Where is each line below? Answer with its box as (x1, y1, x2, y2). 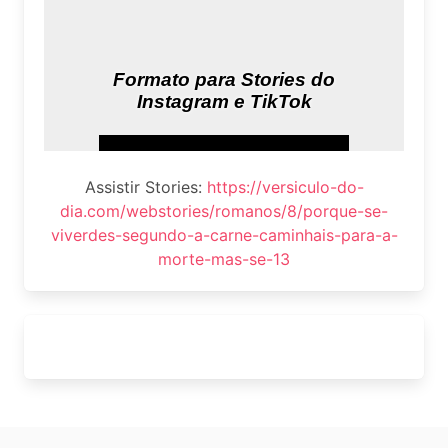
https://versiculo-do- (206, 177, 364, 198)
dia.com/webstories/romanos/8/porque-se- (60, 201, 388, 222)
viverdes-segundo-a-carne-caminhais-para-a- (50, 225, 398, 246)
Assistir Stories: (84, 177, 207, 198)
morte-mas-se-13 (158, 249, 290, 270)
